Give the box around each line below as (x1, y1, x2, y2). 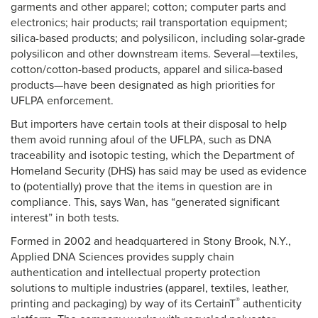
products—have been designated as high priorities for (11, 78, 275, 92)
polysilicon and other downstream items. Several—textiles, (11, 47, 298, 61)
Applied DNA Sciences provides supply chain (11, 250, 234, 264)
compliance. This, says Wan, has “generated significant (11, 195, 280, 209)
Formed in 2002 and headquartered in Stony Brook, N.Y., (11, 234, 291, 248)
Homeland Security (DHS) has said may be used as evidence (11, 164, 307, 178)
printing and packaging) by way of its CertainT (11, 297, 236, 311)
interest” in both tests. (11, 211, 119, 225)
